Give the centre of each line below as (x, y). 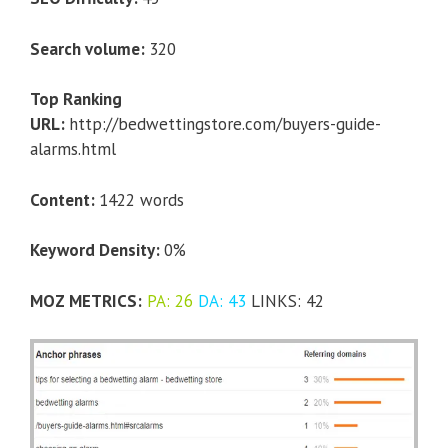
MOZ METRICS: (86, 300)
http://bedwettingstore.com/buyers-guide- (225, 124)
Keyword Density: (97, 250)
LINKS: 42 (285, 300)
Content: (64, 199)
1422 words (141, 199)
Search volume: (89, 48)
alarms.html (73, 149)
